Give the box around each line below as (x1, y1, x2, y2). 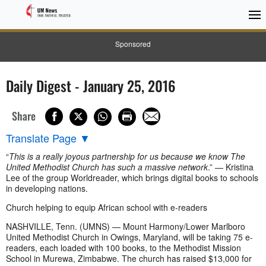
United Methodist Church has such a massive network (6, 160, 208, 173)
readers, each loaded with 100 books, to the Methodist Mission (6, 241, 241, 254)
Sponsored (115, 39, 151, 49)
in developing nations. (6, 182, 88, 194)
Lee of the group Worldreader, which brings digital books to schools (6, 171, 258, 183)
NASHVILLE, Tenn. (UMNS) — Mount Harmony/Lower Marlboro (6, 220, 245, 232)
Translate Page (6, 129, 77, 145)
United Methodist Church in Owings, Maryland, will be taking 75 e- (6, 230, 253, 243)
